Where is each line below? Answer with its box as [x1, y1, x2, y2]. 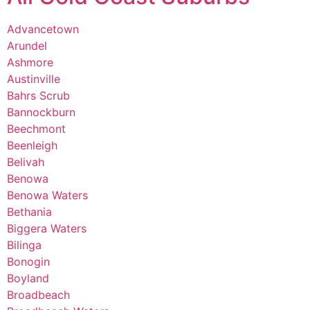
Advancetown [7, 21, 79, 36]
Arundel [7, 38, 47, 53]
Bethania [7, 204, 52, 219]
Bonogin [7, 254, 50, 268]
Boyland [7, 271, 49, 285]
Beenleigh [7, 138, 57, 152]
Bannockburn [7, 104, 75, 119]
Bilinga [7, 237, 42, 252]
